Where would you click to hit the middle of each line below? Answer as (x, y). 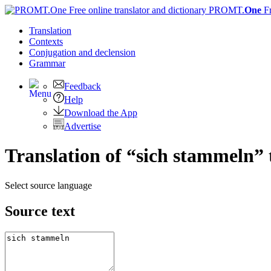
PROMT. (225, 10)
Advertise (83, 126)
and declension (107, 52)
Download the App (101, 113)
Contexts (46, 41)
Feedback (83, 86)
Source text (40, 211)
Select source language (48, 185)
